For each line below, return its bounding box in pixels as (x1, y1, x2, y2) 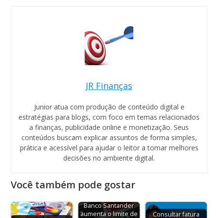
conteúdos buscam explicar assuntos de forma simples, (21, 133, 197, 142)
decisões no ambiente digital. (63, 153, 155, 163)
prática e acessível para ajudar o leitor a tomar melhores (19, 143, 199, 152)
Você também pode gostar (11, 178, 136, 191)
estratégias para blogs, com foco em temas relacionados (18, 112, 200, 122)
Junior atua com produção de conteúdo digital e (34, 102, 184, 111)
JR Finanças (86, 80, 132, 91)
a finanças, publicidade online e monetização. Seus (29, 123, 189, 132)
